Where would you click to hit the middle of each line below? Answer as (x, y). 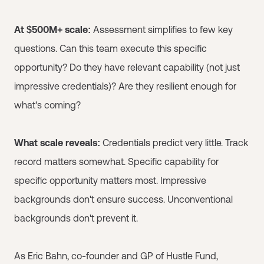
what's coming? (47, 105)
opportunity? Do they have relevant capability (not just (127, 67)
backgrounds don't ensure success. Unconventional (123, 199)
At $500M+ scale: (52, 29)
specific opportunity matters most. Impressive (110, 180)
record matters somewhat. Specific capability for (116, 161)
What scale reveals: (57, 143)
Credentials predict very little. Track (174, 143)
